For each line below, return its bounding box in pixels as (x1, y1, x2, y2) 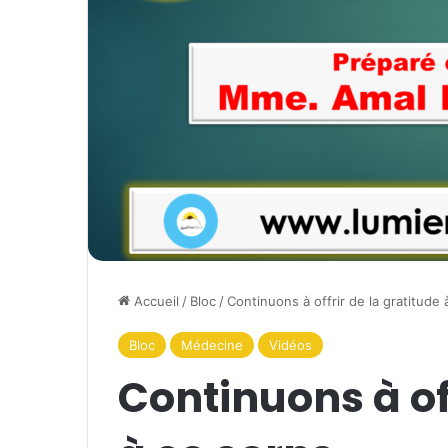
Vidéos (269, 337, 312, 354)
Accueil (130, 293, 179, 310)
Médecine (181, 337, 243, 354)
